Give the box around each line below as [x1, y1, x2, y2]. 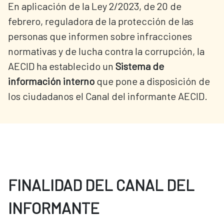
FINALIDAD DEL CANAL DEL [8, 175, 194, 194]
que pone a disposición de [94, 75, 210, 87]
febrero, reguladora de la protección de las [8, 15, 193, 27]
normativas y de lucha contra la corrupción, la [8, 45, 204, 57]
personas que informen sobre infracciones [8, 30, 192, 42]
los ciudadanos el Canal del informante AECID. [8, 90, 207, 102]
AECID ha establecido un [8, 60, 115, 72]
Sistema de [115, 60, 164, 72]
